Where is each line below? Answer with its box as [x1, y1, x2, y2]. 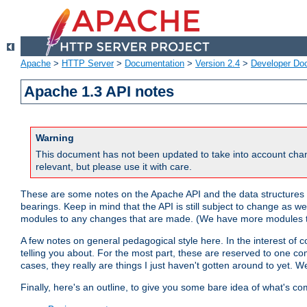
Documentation [125, 58, 184, 69]
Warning [36, 132, 74, 144]
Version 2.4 [195, 58, 240, 69]
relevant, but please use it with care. [36, 161, 192, 173]
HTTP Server [62, 58, 114, 69]
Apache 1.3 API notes [24, 83, 175, 101]
